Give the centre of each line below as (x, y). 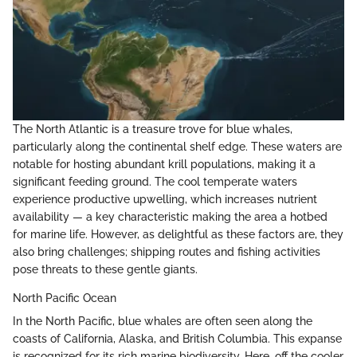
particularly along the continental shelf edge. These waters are (177, 146)
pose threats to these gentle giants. (105, 269)
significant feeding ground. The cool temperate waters (155, 181)
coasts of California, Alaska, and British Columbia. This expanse (177, 338)
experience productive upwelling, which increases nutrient (165, 199)
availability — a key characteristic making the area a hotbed (170, 216)
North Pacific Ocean (65, 298)
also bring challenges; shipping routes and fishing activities (167, 251)
